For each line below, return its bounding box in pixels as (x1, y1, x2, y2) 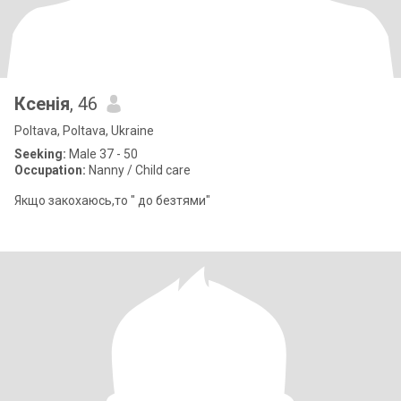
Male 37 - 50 (66, 147, 138, 161)
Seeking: (14, 147, 66, 161)
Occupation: (14, 163, 86, 177)
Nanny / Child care (86, 163, 191, 177)
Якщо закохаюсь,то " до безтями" (14, 193, 210, 208)
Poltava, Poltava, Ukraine (14, 124, 154, 138)
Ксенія (14, 93, 70, 115)
